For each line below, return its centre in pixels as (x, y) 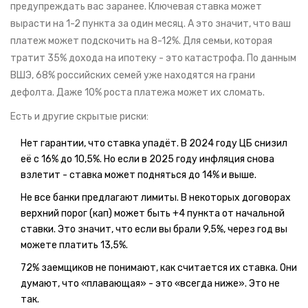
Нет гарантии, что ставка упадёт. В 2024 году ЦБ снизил (154, 144)
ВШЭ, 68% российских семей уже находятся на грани (133, 76)
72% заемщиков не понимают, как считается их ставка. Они (159, 268)
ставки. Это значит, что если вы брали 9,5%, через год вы (154, 230)
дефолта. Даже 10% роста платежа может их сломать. (137, 93)
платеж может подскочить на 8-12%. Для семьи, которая (141, 41)
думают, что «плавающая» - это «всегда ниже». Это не (150, 284)
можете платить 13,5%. (74, 245)
